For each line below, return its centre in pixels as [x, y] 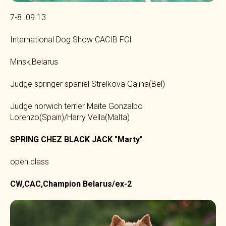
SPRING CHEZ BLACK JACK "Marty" [76, 139]
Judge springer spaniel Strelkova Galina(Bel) [88, 84]
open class [30, 161]
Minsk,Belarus [34, 62]
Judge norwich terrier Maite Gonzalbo [76, 106]
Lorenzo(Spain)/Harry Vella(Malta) [70, 117]
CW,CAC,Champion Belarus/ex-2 [71, 184]
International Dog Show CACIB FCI [71, 39]
